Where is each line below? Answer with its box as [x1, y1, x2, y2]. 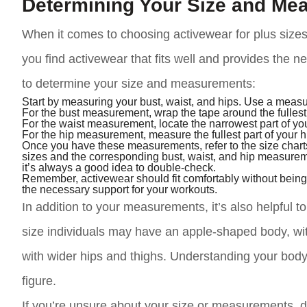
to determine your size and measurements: [22, 77, 256, 90]
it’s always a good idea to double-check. [22, 160, 216, 175]
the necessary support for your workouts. [22, 182, 217, 197]
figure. [22, 274, 56, 288]
